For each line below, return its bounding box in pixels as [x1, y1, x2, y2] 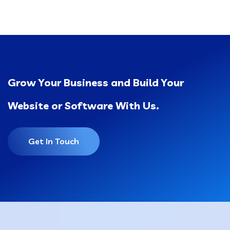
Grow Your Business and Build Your [8, 76, 184, 89]
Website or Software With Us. [8, 99, 159, 112]
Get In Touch [28, 136, 79, 147]
